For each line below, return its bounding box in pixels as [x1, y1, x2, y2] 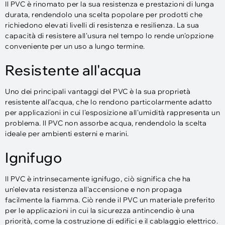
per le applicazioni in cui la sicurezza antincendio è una [5, 206, 195, 215]
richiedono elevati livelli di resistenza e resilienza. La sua [5, 21, 199, 30]
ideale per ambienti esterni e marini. [5, 129, 129, 138]
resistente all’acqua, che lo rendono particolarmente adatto [5, 97, 212, 106]
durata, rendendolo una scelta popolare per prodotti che [5, 10, 203, 19]
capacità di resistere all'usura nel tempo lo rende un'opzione [5, 31, 214, 40]
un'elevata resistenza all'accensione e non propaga [5, 185, 182, 194]
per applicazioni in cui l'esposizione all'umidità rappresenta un [5, 108, 220, 117]
